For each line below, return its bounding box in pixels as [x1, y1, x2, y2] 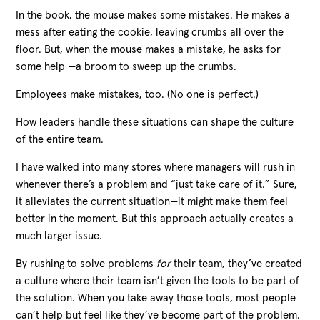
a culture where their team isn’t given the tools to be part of [16, 275, 300, 286]
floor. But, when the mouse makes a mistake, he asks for [16, 44, 281, 55]
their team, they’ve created [174, 258, 303, 269]
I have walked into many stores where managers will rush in [16, 161, 296, 173]
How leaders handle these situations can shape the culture [16, 116, 294, 128]
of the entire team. [16, 134, 104, 145]
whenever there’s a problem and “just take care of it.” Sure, [16, 179, 298, 190]
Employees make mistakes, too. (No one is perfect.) [16, 89, 259, 100]
